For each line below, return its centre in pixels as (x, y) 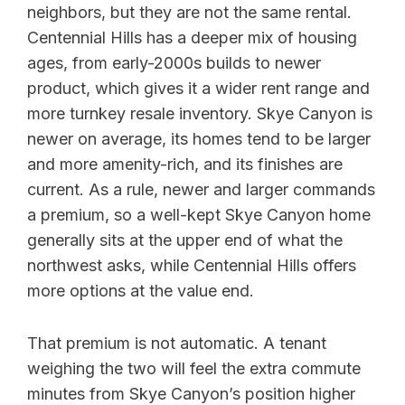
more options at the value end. (141, 291)
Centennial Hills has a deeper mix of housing (192, 38)
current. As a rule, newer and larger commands (201, 190)
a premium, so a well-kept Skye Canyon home (199, 215)
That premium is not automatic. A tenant (177, 344)
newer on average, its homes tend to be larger (199, 139)
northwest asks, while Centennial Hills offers (192, 266)
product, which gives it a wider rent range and (198, 89)
